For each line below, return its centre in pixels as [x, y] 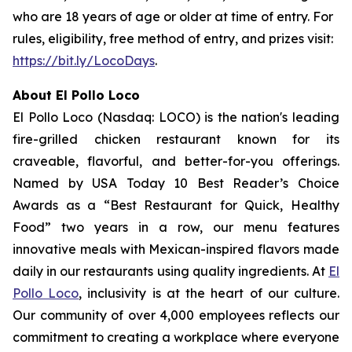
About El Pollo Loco [76, 95]
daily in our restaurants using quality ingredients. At [170, 271]
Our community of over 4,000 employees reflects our [176, 315]
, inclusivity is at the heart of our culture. [209, 293]
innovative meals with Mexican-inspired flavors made [176, 249]
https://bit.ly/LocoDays [84, 60]
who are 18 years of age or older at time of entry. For [173, 16]
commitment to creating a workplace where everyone [176, 337]
